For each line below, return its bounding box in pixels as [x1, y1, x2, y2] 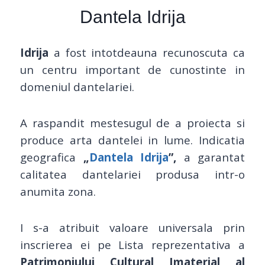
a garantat [176, 149, 245, 164]
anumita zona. [20, 183, 96, 199]
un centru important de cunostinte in [20, 62, 245, 77]
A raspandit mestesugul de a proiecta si [20, 115, 245, 130]
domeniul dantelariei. [20, 79, 134, 94]
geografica [20, 149, 83, 164]
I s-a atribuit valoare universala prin [20, 219, 245, 235]
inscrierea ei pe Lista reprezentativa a [20, 237, 245, 252]
